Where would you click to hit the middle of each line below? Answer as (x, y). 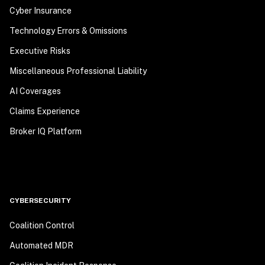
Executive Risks (40, 51)
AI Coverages (35, 91)
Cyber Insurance (41, 11)
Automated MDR (41, 245)
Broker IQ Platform (46, 131)
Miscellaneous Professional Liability (78, 71)
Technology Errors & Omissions (68, 31)
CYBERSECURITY (40, 201)
